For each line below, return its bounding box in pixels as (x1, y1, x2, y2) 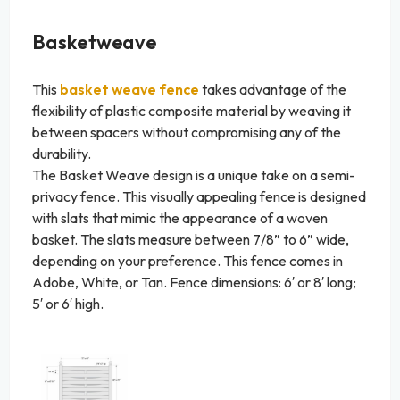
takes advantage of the (199, 80, 346, 99)
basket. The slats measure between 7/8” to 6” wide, (32, 230, 349, 249)
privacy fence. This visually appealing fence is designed (32, 187, 366, 206)
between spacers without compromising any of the (32, 123, 341, 142)
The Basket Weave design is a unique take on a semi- (32, 166, 355, 185)
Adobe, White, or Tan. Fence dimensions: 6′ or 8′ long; (32, 273, 356, 292)
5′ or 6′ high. (32, 295, 104, 313)
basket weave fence (60, 80, 199, 99)
